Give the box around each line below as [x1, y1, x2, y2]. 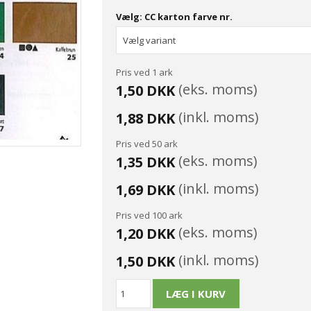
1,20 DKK [115, 224, 175, 243]
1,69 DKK [115, 180, 175, 199]
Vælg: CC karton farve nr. [115, 10, 233, 23]
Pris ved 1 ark [115, 65, 173, 78]
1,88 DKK [115, 108, 175, 128]
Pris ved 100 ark [115, 208, 183, 221]
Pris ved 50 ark [115, 137, 178, 150]
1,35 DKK [115, 152, 175, 171]
